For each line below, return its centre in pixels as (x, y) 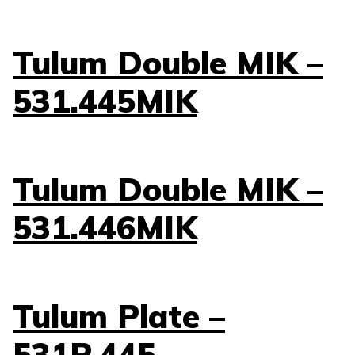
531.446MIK (105, 227)
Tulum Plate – (119, 316)
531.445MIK (105, 100)
